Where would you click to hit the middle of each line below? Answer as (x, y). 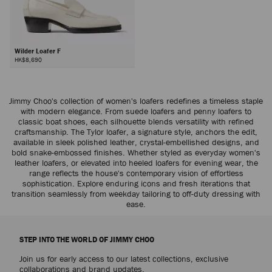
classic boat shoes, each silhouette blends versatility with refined (136, 121)
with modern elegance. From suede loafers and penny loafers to (136, 111)
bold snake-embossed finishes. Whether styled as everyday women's (136, 152)
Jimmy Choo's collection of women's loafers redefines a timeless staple (136, 100)
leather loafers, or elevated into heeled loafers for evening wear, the (136, 162)
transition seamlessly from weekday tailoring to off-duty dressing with (136, 193)
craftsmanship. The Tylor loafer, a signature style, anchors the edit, (136, 131)
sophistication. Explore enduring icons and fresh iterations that (136, 183)
